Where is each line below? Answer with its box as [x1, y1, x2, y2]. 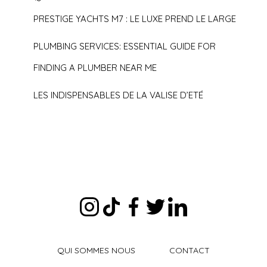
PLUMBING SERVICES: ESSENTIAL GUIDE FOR [33, 41, 216, 52]
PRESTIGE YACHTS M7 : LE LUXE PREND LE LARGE [33, 13, 237, 25]
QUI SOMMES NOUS [57, 245, 135, 256]
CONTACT [169, 245, 210, 256]
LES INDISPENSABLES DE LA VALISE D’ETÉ [33, 89, 204, 101]
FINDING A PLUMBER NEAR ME [33, 62, 157, 74]
